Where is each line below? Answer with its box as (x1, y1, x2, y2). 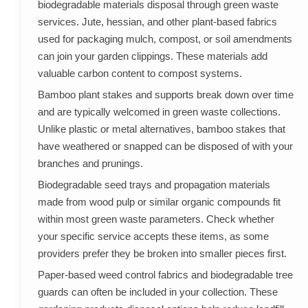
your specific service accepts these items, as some (37, 230, 269, 243)
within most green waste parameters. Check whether (37, 213, 274, 225)
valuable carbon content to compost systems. (37, 67, 242, 80)
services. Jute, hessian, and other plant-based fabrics (37, 16, 277, 28)
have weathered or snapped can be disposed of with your (37, 140, 293, 153)
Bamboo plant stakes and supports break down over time (37, 89, 294, 101)
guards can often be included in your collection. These (37, 286, 278, 298)
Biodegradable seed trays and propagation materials (37, 179, 270, 191)
